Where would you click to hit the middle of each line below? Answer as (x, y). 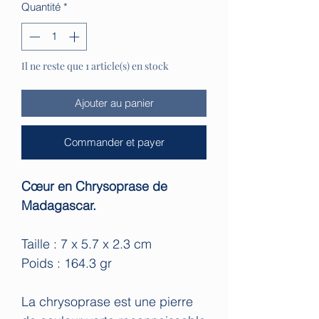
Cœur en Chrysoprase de (94, 186)
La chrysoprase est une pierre (107, 301)
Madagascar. (59, 205)
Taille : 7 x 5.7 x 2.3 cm (88, 244)
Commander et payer (114, 142)
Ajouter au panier (114, 103)
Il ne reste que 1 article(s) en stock (95, 66)
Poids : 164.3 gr (68, 263)
